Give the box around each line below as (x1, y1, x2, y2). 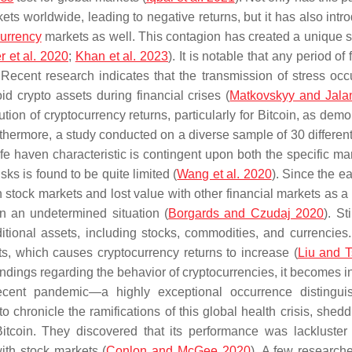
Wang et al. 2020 (177, 167, 272, 181)
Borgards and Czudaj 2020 (168, 207, 324, 220)
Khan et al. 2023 (75, 49, 168, 63)
